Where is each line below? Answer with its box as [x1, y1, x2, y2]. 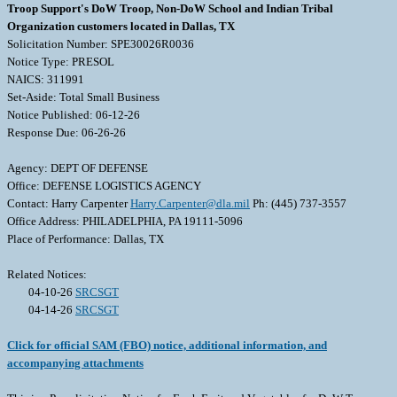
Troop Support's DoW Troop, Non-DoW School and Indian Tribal [7, 2, 333, 16]
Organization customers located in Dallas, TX [7, 19, 235, 34]
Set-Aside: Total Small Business [7, 90, 160, 105]
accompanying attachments [7, 356, 144, 370]
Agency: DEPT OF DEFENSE [7, 161, 148, 175]
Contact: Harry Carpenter [7, 197, 130, 211]
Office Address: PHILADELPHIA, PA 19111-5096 [7, 214, 243, 229]
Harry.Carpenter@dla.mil [130, 197, 250, 211]
